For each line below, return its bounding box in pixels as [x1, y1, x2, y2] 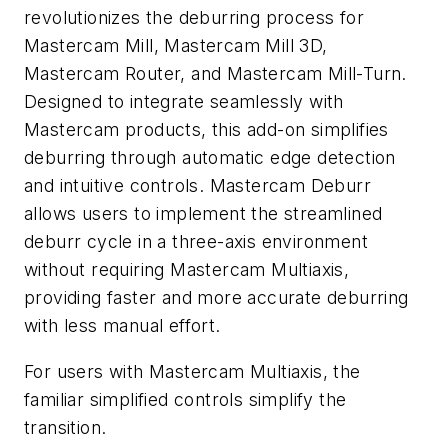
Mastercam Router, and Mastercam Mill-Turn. [24, 63, 407, 85]
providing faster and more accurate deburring [24, 287, 409, 309]
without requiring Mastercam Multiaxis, [24, 259, 350, 281]
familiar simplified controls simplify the [24, 388, 347, 410]
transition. [24, 416, 107, 438]
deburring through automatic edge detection [24, 147, 396, 169]
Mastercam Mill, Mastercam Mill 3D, [24, 35, 328, 57]
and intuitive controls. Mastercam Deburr [24, 175, 371, 197]
